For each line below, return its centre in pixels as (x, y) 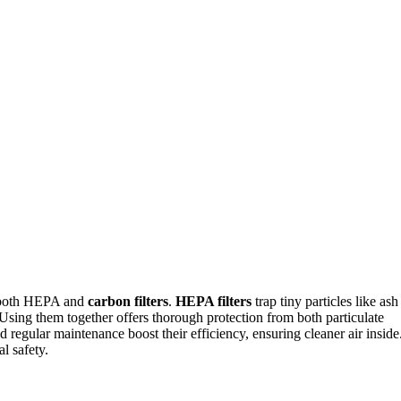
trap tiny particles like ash (325, 301)
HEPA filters (213, 301)
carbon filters (128, 301)
